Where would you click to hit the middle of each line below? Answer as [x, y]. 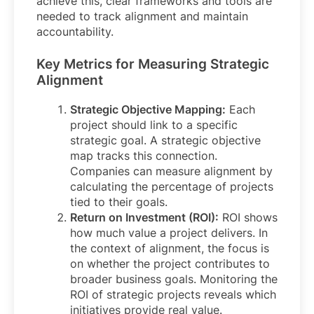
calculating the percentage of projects [172, 186]
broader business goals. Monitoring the [174, 279]
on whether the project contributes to [170, 263]
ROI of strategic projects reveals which [173, 294]
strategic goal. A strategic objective [165, 140]
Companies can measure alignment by [171, 171]
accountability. [75, 31]
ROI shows [248, 217]
